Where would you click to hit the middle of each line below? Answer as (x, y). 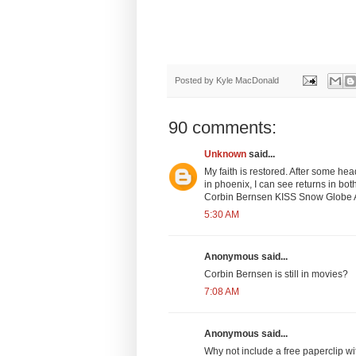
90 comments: (222, 127)
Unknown (225, 154)
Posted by (195, 80)
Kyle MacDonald (248, 80)
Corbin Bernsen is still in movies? (276, 274)
